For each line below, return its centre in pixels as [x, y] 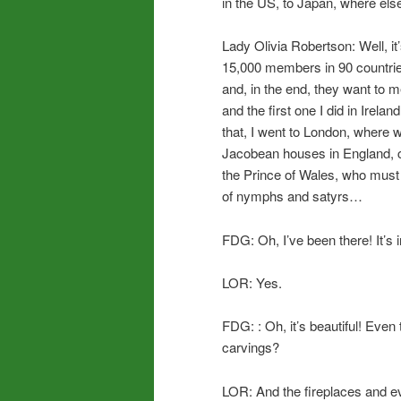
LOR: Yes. [252, 282]
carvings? [251, 347]
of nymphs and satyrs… [292, 196]
